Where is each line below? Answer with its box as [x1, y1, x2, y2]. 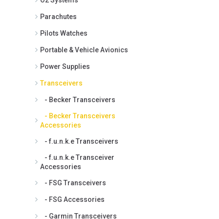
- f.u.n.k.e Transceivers [40, 137, 118, 145]
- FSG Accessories [40, 195, 105, 203]
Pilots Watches [40, 29, 88, 37]
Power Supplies [40, 62, 90, 70]
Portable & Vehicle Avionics [40, 45, 128, 54]
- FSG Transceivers [40, 178, 106, 187]
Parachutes [40, 12, 77, 21]
